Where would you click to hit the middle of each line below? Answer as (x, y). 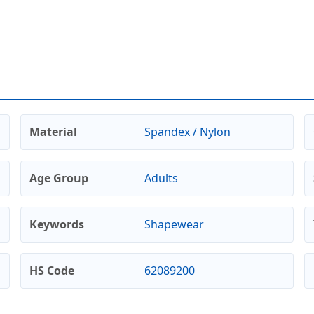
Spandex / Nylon (187, 131)
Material (53, 131)
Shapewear (174, 224)
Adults (161, 178)
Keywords (57, 224)
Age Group (59, 178)
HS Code (52, 270)
